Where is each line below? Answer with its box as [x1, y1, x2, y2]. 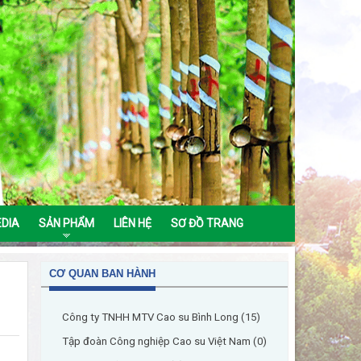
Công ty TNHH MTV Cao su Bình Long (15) [62, 311, 260, 323]
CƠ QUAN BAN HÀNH [49, 268, 156, 280]
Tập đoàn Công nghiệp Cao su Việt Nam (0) [62, 335, 267, 347]
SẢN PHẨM [39, 216, 94, 230]
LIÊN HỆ [114, 216, 151, 230]
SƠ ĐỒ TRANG [171, 216, 243, 230]
